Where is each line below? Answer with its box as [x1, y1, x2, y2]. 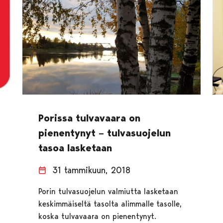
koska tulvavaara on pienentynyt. [38, 212, 156, 222]
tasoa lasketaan [38, 142, 112, 154]
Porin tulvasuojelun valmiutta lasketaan [38, 187, 178, 197]
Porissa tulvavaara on [38, 112, 140, 124]
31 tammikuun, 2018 [52, 165, 130, 176]
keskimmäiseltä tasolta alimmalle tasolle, [38, 199, 182, 209]
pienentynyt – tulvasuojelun [38, 127, 171, 139]
